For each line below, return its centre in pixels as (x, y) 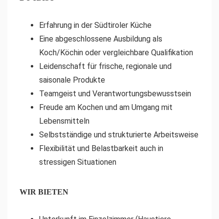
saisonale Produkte (72, 80)
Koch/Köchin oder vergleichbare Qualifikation (116, 53)
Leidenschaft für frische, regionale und (105, 66)
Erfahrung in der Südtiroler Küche (95, 25)
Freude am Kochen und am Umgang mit (106, 107)
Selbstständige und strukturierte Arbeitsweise (119, 135)
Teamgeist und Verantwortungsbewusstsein (115, 94)
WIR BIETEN (44, 192)
